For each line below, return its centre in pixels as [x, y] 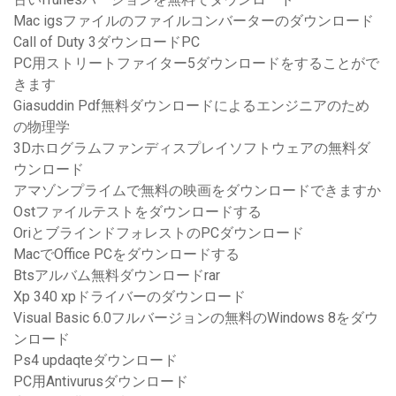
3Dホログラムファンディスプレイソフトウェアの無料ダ [192, 148]
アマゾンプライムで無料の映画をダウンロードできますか [197, 191]
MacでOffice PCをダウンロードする [126, 255]
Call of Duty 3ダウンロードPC [107, 42]
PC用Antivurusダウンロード [101, 382]
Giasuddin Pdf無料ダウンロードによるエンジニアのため [191, 106]
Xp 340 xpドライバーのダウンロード [129, 297]
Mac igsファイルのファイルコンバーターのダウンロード [194, 21]
